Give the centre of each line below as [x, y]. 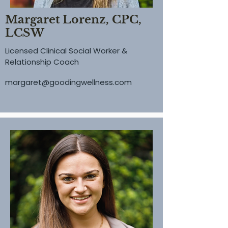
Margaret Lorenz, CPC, [73, 20]
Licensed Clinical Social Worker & [66, 51]
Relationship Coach [42, 62]
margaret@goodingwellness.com [68, 82]
